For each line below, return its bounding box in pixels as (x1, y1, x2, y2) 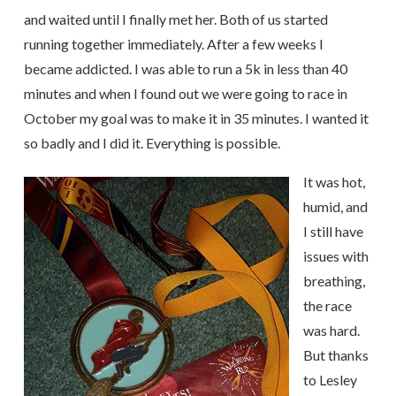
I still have (302, 223, 363, 240)
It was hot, (302, 173, 365, 190)
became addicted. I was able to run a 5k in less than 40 (23, 60, 347, 77)
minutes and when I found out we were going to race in (23, 85, 347, 102)
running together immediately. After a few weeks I (23, 35, 324, 52)
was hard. (302, 322, 360, 339)
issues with (302, 247, 369, 264)
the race (302, 297, 352, 314)
